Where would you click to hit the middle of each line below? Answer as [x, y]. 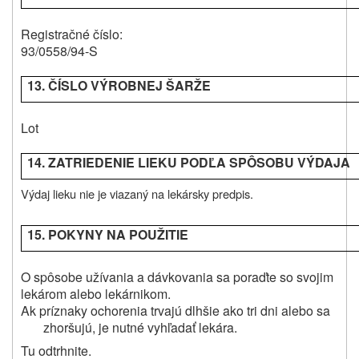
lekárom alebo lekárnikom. [96, 293]
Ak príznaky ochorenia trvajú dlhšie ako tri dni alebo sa [175, 310]
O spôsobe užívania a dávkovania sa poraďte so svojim [177, 276]
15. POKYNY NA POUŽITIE [108, 234]
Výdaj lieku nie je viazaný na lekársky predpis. [137, 193]
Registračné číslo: [72, 34]
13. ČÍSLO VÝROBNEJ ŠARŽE [119, 85]
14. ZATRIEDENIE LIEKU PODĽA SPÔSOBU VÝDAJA [189, 162]
